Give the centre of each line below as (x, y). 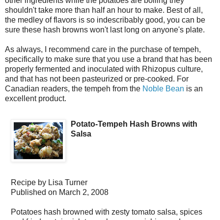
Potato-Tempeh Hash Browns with (134, 124)
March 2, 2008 (84, 192)
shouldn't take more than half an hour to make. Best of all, (104, 10)
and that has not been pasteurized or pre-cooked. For (97, 79)
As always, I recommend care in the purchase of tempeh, (103, 49)
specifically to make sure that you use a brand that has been (109, 59)
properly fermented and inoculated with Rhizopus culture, (104, 69)
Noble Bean (163, 88)
